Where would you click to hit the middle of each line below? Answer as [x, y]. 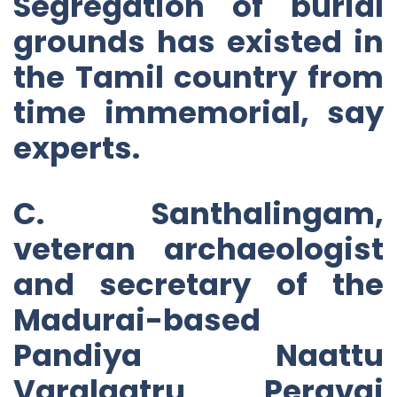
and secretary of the [198, 284]
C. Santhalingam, [198, 213]
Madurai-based [137, 319]
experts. [77, 148]
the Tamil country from [198, 77]
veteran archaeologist [198, 249]
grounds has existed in [198, 41]
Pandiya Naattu [198, 355]
